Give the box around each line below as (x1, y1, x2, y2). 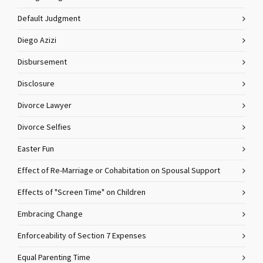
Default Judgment (18, 14, 80, 23)
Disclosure (18, 79, 55, 89)
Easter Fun (18, 144, 54, 154)
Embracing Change (18, 210, 83, 219)
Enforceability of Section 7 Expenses (18, 231, 146, 241)
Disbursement (18, 58, 67, 67)
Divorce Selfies (18, 123, 71, 132)
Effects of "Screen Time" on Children (18, 188, 146, 197)
